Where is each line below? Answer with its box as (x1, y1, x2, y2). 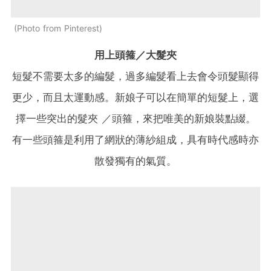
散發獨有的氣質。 (94, 154, 177, 167)
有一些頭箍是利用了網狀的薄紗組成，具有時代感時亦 (12, 133, 259, 146)
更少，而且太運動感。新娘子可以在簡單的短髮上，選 (12, 91, 259, 103)
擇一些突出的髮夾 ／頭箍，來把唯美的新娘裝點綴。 (15, 112, 256, 125)
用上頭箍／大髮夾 (94, 48, 177, 61)
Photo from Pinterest (17, 22, 99, 33)
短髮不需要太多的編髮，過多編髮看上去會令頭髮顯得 (12, 70, 259, 82)
